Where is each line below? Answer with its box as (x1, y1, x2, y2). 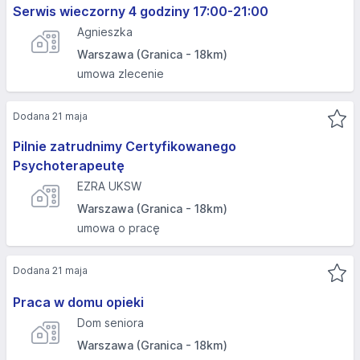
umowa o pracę (77, 221, 160, 235)
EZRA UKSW (77, 179, 141, 193)
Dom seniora (77, 316, 144, 329)
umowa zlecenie (77, 67, 164, 80)
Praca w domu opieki (13, 294, 144, 310)
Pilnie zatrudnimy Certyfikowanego (13, 138, 236, 154)
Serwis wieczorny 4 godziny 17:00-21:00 (13, 3, 268, 19)
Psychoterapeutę (13, 157, 125, 174)
